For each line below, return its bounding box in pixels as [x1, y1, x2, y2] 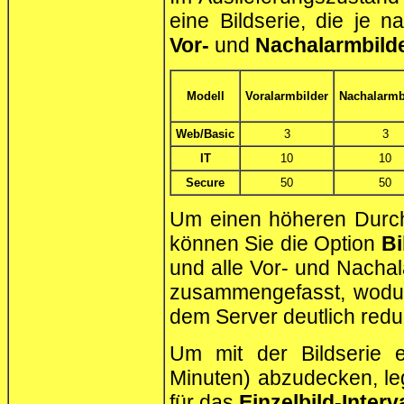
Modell [186, 89, 225, 104]
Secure [186, 176, 225, 190]
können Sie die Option [170, 232, 381, 256]
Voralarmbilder [245, 89, 328, 104]
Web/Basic [176, 127, 234, 142]
